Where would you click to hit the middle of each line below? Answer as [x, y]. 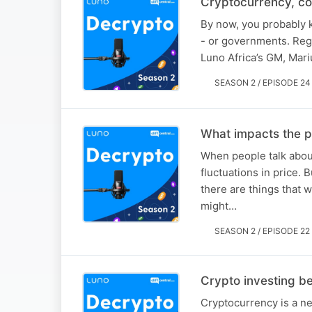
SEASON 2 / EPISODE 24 [263, 82]
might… [219, 205]
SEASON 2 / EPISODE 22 [262, 231]
